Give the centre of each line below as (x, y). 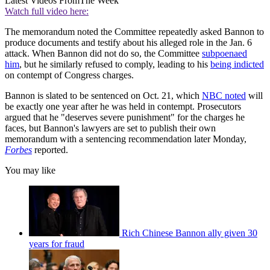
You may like (30, 171)
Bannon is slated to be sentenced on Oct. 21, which (103, 96)
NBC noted (224, 96)
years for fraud (57, 244)
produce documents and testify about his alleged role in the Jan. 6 (128, 43)
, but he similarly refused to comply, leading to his (115, 64)
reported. (51, 150)
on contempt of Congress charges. (69, 75)
